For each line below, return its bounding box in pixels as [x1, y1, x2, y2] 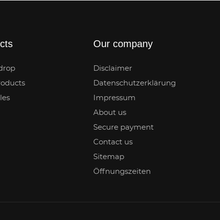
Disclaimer [93, 64, 133, 72]
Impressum [93, 94, 136, 102]
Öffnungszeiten [93, 167, 151, 175]
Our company [93, 38, 153, 49]
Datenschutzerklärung [93, 79, 176, 87]
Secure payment [93, 123, 154, 131]
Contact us [93, 138, 133, 146]
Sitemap [93, 153, 125, 161]
